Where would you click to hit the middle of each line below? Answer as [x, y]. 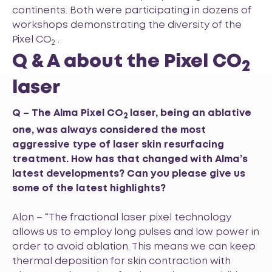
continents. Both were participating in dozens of [132, 11]
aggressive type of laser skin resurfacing [118, 144]
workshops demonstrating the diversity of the [127, 25]
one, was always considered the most [109, 130]
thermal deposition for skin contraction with [121, 261]
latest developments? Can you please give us [129, 174]
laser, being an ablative [191, 113]
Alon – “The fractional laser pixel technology [122, 217]
